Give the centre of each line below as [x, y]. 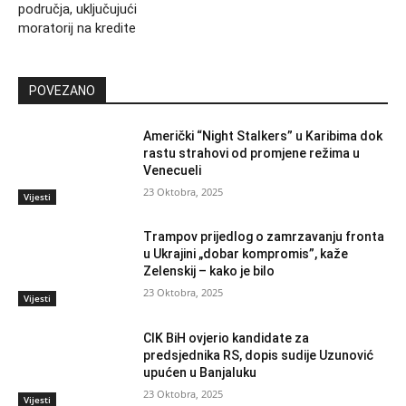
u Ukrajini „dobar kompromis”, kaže [246, 254]
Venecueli [173, 170]
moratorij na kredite [77, 28]
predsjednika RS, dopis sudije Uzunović [259, 355]
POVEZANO [62, 90]
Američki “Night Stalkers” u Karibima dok [263, 135]
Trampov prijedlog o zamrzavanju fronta [264, 237]
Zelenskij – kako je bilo [209, 271]
